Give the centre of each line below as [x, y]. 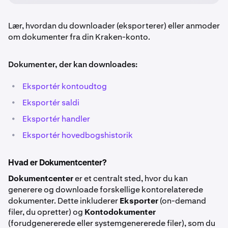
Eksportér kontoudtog [65, 86]
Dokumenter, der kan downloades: [73, 64]
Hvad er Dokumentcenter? [57, 163]
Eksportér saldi [51, 103]
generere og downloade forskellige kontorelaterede [106, 190]
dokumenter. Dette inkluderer [64, 201]
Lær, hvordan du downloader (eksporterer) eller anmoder [114, 26]
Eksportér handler [56, 119]
